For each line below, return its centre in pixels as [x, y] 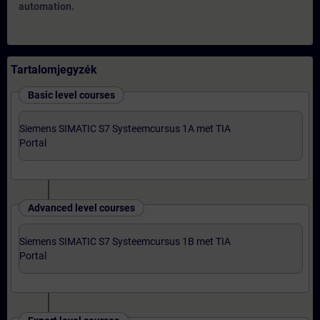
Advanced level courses [81, 208]
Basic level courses [71, 95]
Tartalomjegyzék [54, 70]
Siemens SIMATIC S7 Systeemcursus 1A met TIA [125, 129]
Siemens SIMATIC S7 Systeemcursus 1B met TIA [125, 241]
